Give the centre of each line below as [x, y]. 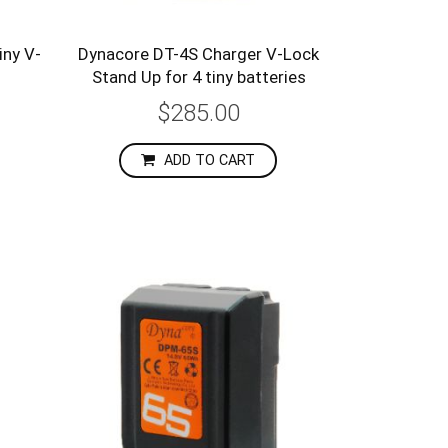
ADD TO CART [210, 161]
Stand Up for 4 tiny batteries [198, 77]
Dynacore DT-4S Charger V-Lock [199, 54]
